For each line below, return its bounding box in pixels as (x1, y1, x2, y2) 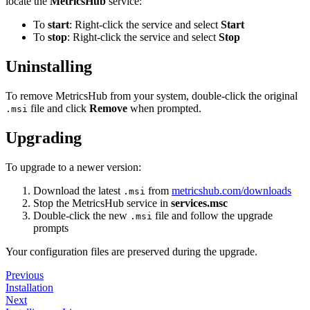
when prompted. (127, 102, 201, 115)
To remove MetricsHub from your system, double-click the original (6, 90, 298, 102)
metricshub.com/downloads (172, 184, 291, 197)
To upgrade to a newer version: (6, 161, 141, 173)
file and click (28, 102, 89, 115)
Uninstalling (6, 57, 92, 76)
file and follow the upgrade (152, 209, 273, 221)
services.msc (171, 197, 228, 209)
